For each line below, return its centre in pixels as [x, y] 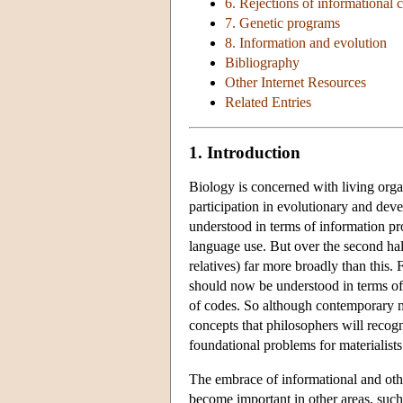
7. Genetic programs [282, 23]
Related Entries [268, 103]
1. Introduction [245, 152]
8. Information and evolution [306, 43]
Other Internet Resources [296, 83]
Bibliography [262, 63]
